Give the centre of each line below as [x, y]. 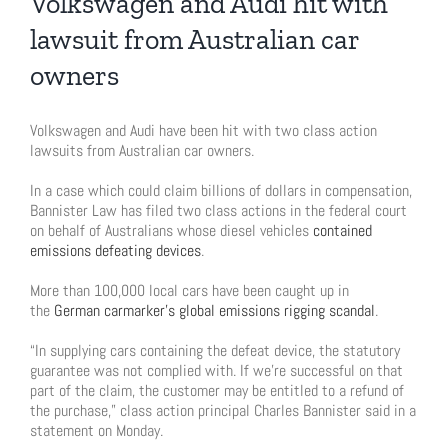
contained [342, 230]
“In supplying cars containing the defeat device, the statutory [215, 350]
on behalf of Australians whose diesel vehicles [171, 230]
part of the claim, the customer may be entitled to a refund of [217, 390]
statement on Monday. [96, 430]
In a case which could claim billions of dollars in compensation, [221, 190]
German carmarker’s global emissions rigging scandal [214, 310]
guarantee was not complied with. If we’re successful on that [216, 370]
